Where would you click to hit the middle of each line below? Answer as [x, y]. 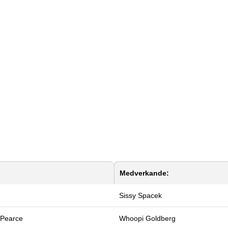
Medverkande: [144, 173]
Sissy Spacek [140, 195]
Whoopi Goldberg [147, 218]
